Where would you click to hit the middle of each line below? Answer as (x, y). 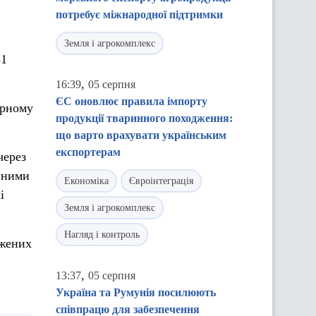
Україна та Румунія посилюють (136, 292)
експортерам (88, 152)
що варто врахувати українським (141, 135)
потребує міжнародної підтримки (139, 14)
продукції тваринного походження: (144, 118)
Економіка (86, 181)
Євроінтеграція (161, 181)
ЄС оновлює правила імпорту (132, 101)
